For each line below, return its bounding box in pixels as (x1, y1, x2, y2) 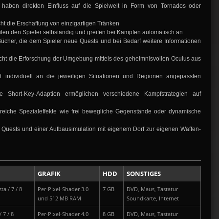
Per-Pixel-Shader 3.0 (38, 186, 88, 193)
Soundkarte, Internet (127, 195, 179, 202)
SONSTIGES (127, 169, 161, 178)
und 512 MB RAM (38, 195, 81, 202)
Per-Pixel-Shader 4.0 (38, 211, 88, 218)
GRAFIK (38, 169, 61, 178)
